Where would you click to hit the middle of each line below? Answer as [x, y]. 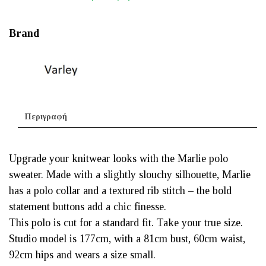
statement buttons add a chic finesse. [88, 207]
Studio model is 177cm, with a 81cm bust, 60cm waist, [127, 239]
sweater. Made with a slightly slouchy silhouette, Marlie [130, 175]
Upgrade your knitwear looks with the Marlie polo [118, 159]
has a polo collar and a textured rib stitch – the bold [120, 191]
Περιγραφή [46, 116]
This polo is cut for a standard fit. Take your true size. [126, 223]
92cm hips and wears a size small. [82, 255]
